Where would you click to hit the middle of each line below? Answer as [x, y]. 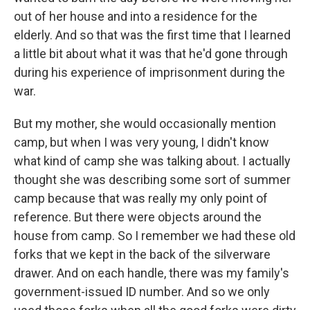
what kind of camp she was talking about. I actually [152, 161]
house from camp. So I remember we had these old [155, 236]
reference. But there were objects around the [138, 217]
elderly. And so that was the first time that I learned [152, 35]
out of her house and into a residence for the [136, 17]
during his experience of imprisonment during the [149, 73]
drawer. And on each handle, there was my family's [152, 273]
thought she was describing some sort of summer [152, 180]
